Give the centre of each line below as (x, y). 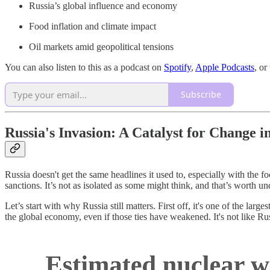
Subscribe (201, 95)
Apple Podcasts (225, 67)
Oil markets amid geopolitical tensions (101, 46)
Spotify (177, 67)
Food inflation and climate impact (93, 26)
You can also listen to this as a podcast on (84, 67)
